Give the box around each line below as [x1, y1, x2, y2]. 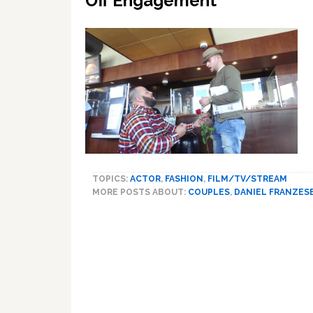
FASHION [165, 173, 203, 184]
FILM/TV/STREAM [208, 173, 287, 184]
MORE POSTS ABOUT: [92, 187, 188, 197]
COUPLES [188, 187, 230, 197]
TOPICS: [92, 173, 130, 184]
